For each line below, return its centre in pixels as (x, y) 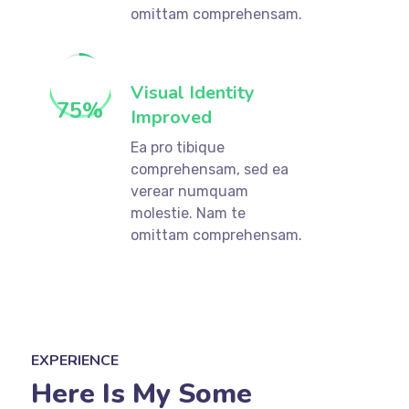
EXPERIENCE (74, 360)
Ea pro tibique (178, 147)
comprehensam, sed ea (210, 169)
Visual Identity (193, 92)
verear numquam (190, 191)
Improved (172, 117)
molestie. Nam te (189, 213)
